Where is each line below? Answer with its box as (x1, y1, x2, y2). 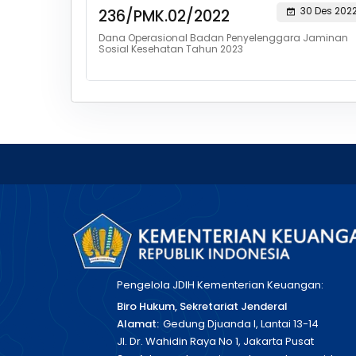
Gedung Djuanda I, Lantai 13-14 (162, 316, 319, 331)
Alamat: (116, 316, 159, 331)
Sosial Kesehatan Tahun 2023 (98, 42, 243, 56)
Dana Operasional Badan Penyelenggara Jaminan (98, 31, 348, 44)
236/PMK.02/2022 (98, 6, 230, 27)
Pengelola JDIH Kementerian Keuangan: (116, 277, 323, 292)
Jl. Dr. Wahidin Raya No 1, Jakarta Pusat (116, 334, 314, 349)
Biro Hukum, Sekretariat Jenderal (116, 299, 288, 314)
